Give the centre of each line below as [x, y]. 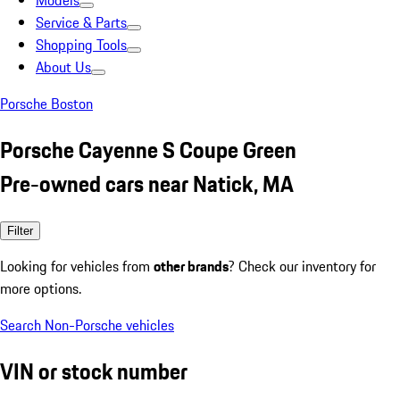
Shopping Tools [81, 45]
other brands [191, 266]
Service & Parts [81, 22]
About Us [63, 67]
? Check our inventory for [302, 266]
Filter [20, 230]
